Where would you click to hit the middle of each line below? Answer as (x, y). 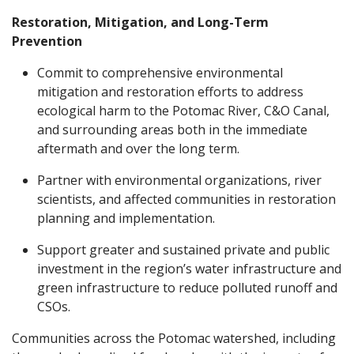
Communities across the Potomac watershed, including (174, 338)
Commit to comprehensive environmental (160, 72)
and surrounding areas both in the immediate (172, 129)
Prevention (47, 41)
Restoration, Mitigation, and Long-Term (140, 22)
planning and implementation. (128, 218)
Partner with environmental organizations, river (179, 180)
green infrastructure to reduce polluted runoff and (187, 287)
